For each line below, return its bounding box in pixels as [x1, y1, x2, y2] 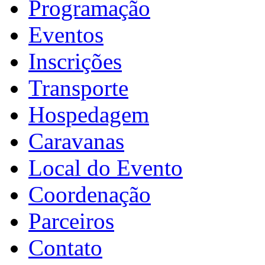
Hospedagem [28, 101, 149, 127]
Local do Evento [28, 154, 183, 180]
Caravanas [28, 128, 124, 154]
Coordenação [28, 181, 151, 207]
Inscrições [28, 48, 122, 74]
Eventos [28, 21, 104, 47]
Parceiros [28, 208, 114, 234]
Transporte [28, 75, 128, 101]
